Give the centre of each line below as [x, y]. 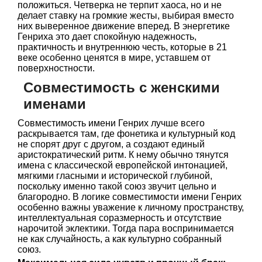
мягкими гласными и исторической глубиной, [115, 176]
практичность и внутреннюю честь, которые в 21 [122, 47]
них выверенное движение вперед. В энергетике [124, 26]
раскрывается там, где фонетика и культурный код [126, 134]
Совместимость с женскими [122, 87]
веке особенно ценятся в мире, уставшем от [114, 58]
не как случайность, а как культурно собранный [120, 239]
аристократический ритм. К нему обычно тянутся [123, 155]
